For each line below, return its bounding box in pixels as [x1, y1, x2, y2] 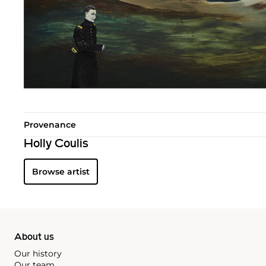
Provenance [24, 119, 76, 130]
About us [14, 232, 54, 242]
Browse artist [32, 166, 90, 177]
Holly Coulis [24, 138, 88, 150]
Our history [14, 248, 62, 259]
